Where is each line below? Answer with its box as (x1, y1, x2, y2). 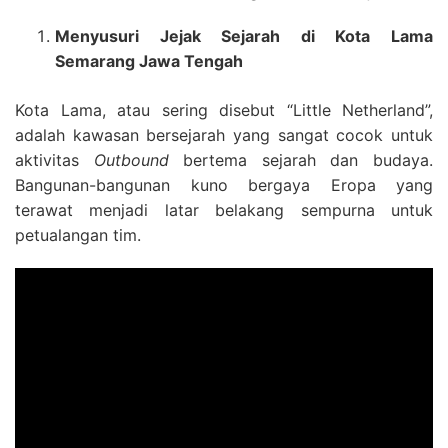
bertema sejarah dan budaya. (168, 150, 434, 170)
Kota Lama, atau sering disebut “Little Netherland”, (15, 100, 433, 120)
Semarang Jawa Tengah (55, 51, 243, 71)
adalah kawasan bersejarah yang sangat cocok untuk (15, 125, 433, 145)
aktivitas (15, 150, 94, 170)
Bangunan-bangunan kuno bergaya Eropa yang (15, 175, 433, 195)
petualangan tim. (15, 225, 141, 245)
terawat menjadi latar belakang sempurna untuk (15, 200, 433, 220)
